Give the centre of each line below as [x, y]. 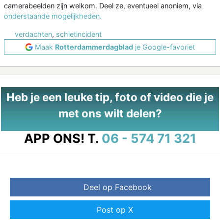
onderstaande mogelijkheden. [53, 16]
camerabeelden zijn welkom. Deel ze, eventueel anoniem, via [103, 6]
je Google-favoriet [164, 47]
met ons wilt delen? [110, 113]
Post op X [115, 210]
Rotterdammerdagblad [94, 47]
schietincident [79, 34]
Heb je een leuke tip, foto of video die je [110, 97]
